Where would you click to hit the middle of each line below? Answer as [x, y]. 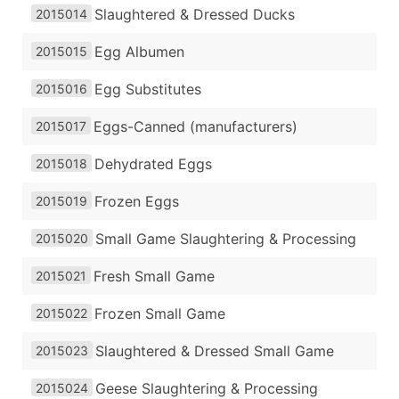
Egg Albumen [139, 52]
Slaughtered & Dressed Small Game [215, 351]
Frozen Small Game [160, 314]
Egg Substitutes [148, 90]
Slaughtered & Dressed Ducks [195, 15]
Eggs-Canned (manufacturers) [195, 127]
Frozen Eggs [137, 202]
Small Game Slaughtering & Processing [226, 239]
